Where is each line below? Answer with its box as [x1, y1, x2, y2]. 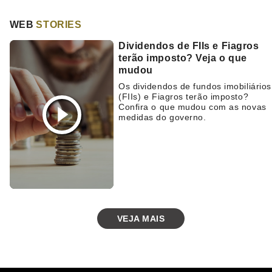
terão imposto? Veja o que [118, 53, 247, 63]
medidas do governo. [118, 112, 206, 122]
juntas [104, 13, 133, 24]
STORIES [36, 19, 82, 30]
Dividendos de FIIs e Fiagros [118, 41, 259, 51]
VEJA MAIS [117, 214, 165, 223]
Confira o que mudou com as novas [118, 102, 267, 112]
